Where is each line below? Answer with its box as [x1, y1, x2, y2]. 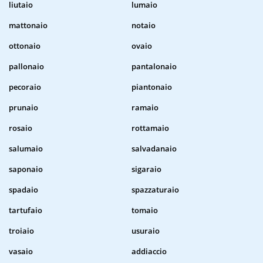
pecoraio [9, 82, 41, 93]
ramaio [131, 102, 159, 113]
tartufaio [9, 205, 42, 216]
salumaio [9, 143, 43, 154]
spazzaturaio [131, 184, 179, 195]
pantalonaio [131, 61, 177, 72]
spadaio [9, 184, 38, 195]
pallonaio [9, 61, 44, 72]
